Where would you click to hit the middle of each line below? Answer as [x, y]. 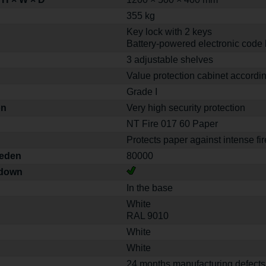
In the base [150, 188]
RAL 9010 [148, 216]
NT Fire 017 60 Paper [172, 124]
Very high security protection [186, 108]
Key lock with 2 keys [170, 32]
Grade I [142, 92]
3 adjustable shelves [170, 60]
